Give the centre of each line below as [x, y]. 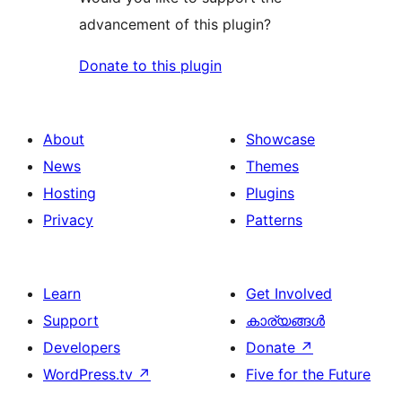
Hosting [70, 193]
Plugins [270, 193]
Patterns [274, 220]
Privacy [68, 220]
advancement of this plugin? [175, 25]
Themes [272, 166]
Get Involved [289, 294]
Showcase [280, 140]
